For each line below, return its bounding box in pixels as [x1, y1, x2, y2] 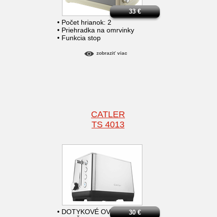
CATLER [91, 109, 125, 120]
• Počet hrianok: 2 [57, 18, 111, 27]
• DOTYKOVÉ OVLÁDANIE [57, 208, 139, 216]
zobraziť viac [96, 50, 127, 56]
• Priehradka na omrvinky [57, 26, 134, 34]
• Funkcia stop [57, 34, 101, 42]
